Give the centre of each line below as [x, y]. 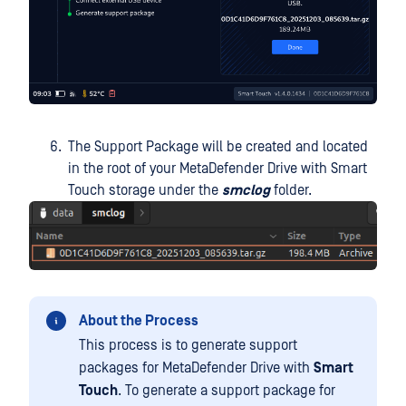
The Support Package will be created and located [218, 147]
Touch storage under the [145, 191]
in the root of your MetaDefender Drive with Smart [217, 169]
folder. [291, 191]
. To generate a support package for [227, 390]
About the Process [139, 320]
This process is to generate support [188, 345]
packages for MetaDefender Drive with [196, 367]
